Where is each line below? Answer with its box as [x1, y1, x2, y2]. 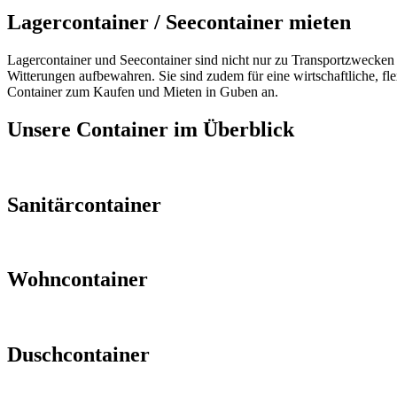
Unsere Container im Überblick [7, 117, 294, 141]
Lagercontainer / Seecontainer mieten [7, 10, 351, 34]
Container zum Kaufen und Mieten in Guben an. [7, 83, 278, 99]
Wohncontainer [7, 268, 148, 292]
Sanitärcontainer [7, 192, 161, 216]
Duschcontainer [7, 343, 150, 367]
